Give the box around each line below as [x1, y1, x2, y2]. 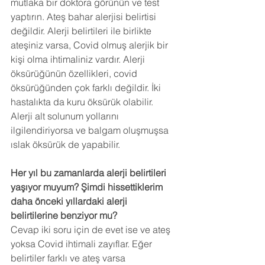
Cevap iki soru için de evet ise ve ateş [11, 224, 173, 236]
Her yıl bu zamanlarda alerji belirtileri [11, 167, 169, 179]
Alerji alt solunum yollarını [11, 110, 121, 122]
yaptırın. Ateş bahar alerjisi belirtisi [11, 11, 159, 23]
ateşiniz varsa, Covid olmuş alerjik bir [11, 39, 170, 51]
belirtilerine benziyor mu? [11, 209, 117, 222]
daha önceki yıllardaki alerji [11, 195, 130, 208]
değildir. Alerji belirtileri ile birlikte [11, 25, 154, 37]
